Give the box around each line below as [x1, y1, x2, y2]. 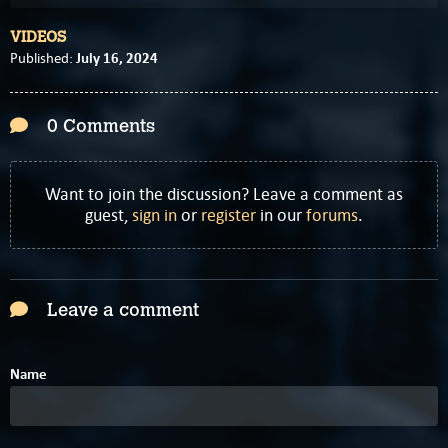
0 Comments [42, 115, 156, 138]
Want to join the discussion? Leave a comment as [45, 183, 403, 206]
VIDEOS [10, 28, 66, 47]
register [201, 204, 256, 227]
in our [256, 204, 306, 227]
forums [306, 204, 358, 227]
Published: [10, 49, 76, 68]
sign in [132, 204, 177, 227]
